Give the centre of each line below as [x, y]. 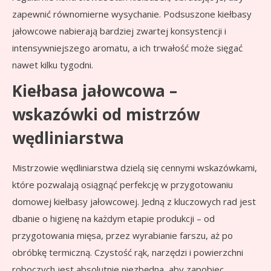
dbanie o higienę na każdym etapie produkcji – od [113, 219]
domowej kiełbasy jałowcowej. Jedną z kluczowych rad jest [134, 202]
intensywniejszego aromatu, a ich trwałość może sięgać [127, 48]
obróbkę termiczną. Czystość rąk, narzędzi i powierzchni [128, 253]
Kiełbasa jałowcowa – [95, 91]
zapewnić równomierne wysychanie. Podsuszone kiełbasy [132, 14]
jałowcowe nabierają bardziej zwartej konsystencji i [119, 31]
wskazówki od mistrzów [106, 115]
